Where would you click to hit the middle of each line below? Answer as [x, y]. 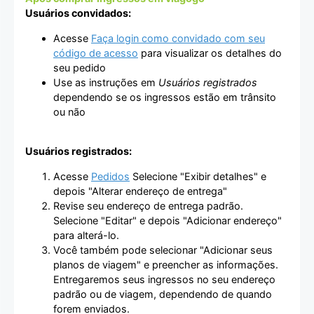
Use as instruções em [106, 82]
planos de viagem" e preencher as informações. [166, 264]
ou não [69, 111]
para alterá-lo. [86, 235]
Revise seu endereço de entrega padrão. [148, 205]
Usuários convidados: [78, 13]
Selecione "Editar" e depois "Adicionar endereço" [168, 220]
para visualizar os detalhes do [210, 53]
